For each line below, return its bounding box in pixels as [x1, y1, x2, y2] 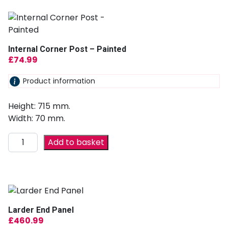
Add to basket [48, 136, 105, 148]
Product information [23, 76, 95, 87]
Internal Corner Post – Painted [8, 44, 126, 54]
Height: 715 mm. [8, 100, 70, 112]
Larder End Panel [8, 205, 74, 215]
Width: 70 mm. [8, 112, 65, 124]
